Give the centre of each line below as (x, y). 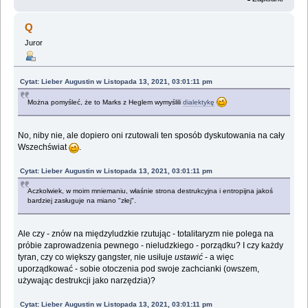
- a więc (219, 257)
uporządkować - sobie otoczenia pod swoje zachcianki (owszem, (139, 268)
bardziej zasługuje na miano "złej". (82, 200)
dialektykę (199, 102)
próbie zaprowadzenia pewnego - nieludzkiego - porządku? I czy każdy (151, 245)
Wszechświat (44, 147)
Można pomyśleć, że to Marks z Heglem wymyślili (106, 102)
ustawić (189, 257)
